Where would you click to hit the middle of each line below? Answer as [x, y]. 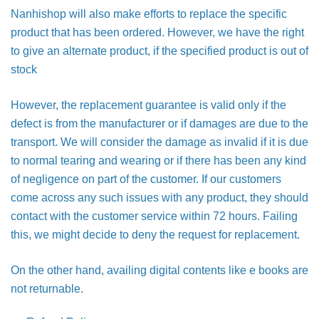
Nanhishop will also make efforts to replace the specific [149, 14]
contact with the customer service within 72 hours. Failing [154, 216]
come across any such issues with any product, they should [159, 198]
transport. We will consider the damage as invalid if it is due [159, 142]
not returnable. [47, 289]
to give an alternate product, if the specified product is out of [159, 51]
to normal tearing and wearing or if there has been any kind [158, 161]
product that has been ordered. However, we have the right [157, 32]
